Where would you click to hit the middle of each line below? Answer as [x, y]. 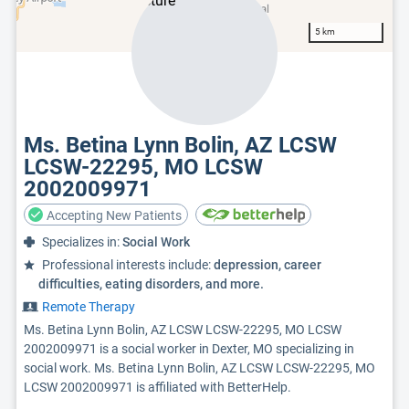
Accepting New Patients [114, 215]
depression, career [267, 265]
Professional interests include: [128, 265]
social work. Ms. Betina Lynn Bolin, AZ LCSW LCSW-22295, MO [199, 368]
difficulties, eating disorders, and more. [151, 284]
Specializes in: [82, 242]
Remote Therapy [89, 307]
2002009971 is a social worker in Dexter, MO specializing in [189, 349]
